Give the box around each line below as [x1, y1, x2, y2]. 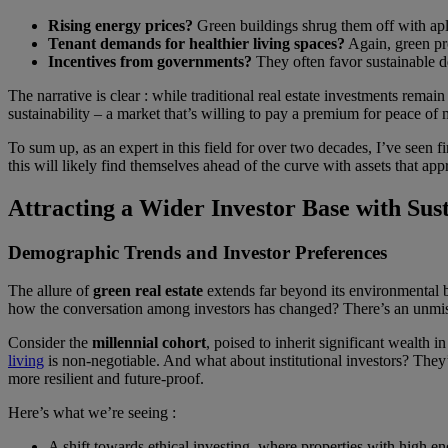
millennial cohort [92, 334, 206, 352]
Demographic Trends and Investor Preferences [8, 241, 387, 263]
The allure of [8, 282, 93, 300]
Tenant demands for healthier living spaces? [48, 34, 345, 52]
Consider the [8, 334, 92, 352]
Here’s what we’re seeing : [8, 404, 176, 422]
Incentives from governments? [48, 52, 252, 70]
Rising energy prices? [48, 16, 193, 34]
